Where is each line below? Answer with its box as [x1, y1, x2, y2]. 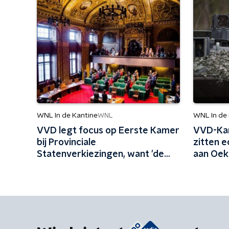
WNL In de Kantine [37, 112, 98, 119]
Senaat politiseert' [37, 162, 117, 171]
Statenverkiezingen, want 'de [37, 150, 164, 159]
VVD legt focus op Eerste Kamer [37, 126, 179, 135]
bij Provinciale [37, 138, 96, 147]
